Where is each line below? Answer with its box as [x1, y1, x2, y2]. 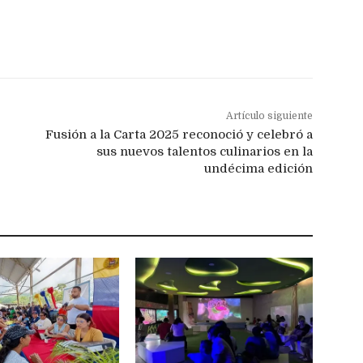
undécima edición [203, 161, 313, 177]
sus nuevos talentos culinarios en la [96, 144, 313, 160]
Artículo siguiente [225, 110, 313, 122]
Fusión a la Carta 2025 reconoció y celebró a [45, 127, 313, 143]
